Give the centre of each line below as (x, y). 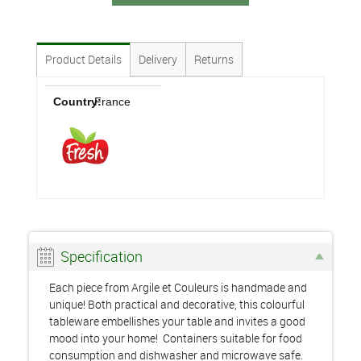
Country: (77, 102)
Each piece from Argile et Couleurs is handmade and (178, 287)
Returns (214, 59)
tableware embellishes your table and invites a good (177, 321)
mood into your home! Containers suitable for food (176, 338)
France (112, 102)
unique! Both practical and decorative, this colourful (177, 304)
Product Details (83, 59)
